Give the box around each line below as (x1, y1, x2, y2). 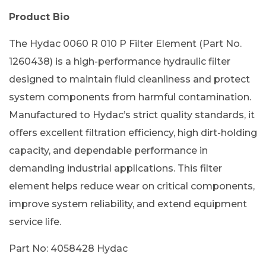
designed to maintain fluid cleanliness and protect (9, 74, 250, 85)
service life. (9, 216, 61, 227)
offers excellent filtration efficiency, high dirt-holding (9, 127, 257, 138)
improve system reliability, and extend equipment (9, 198, 247, 210)
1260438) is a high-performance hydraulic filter (9, 56, 230, 67)
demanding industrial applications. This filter (9, 163, 222, 174)
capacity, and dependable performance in (9, 145, 208, 156)
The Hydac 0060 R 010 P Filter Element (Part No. (9, 38, 242, 49)
